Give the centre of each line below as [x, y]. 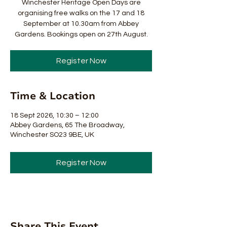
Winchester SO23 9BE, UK [52, 135]
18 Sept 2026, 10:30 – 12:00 [54, 116]
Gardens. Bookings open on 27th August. [81, 34]
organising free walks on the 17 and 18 [81, 13]
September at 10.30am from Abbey [81, 24]
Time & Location [53, 96]
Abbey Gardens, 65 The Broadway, [67, 125]
